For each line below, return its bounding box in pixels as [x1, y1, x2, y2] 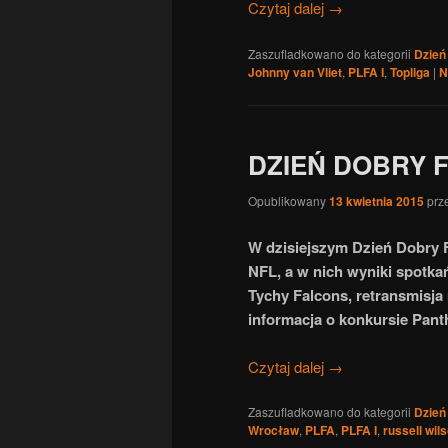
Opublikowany [248, 192, 329, 210]
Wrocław [248, 421, 299, 440]
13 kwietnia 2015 [329, 192, 424, 211]
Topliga [390, 62, 430, 81]
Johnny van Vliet [248, 62, 342, 81]
